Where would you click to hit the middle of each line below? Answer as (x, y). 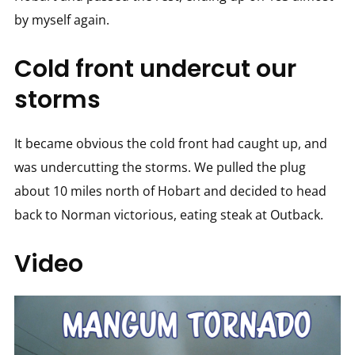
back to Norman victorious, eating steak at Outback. (168, 214)
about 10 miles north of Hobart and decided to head (170, 191)
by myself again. (61, 19)
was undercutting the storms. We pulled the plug (160, 167)
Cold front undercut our (155, 69)
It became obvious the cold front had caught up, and (170, 143)
